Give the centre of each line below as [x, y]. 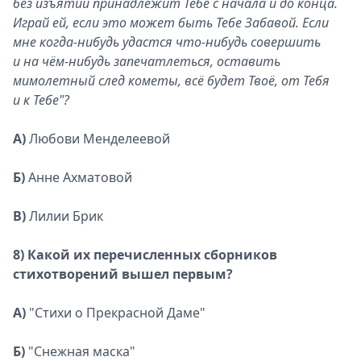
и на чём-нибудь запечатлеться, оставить [147, 61]
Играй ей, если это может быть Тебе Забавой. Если [171, 23]
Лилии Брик [64, 216]
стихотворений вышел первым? [123, 274]
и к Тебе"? [41, 100]
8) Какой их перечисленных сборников [145, 255]
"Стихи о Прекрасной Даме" [116, 313]
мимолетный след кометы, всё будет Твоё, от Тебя [171, 81]
